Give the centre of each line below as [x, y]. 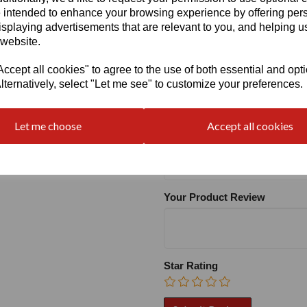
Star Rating [191, 266]
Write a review [211, 120]
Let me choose [48, 125]
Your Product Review [214, 197]
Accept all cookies [250, 125]
